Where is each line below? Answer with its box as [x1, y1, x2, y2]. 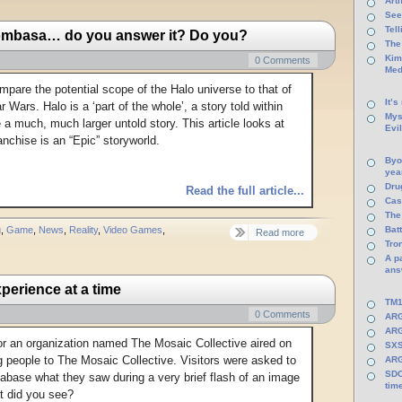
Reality [69, 223, 98, 235]
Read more [256, 226, 304, 238]
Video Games [103, 223, 162, 235]
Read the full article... [185, 183, 304, 197]
